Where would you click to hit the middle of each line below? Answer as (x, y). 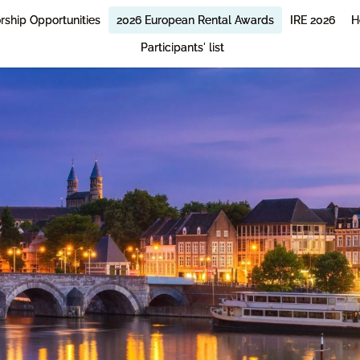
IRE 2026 (313, 20)
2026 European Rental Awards (196, 20)
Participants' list (183, 47)
